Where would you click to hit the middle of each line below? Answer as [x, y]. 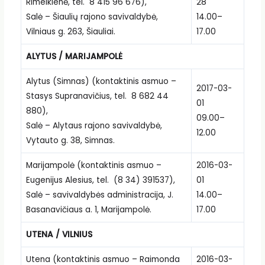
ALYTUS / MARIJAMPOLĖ [74, 56]
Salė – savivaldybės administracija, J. [99, 195]
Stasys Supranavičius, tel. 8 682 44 [97, 96]
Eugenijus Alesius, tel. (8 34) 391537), [100, 180]
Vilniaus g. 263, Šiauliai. [70, 31]
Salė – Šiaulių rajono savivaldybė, [92, 17]
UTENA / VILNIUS [59, 234]
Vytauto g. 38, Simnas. [70, 140]
